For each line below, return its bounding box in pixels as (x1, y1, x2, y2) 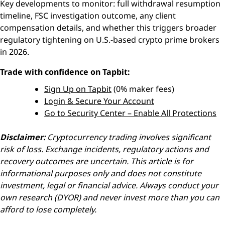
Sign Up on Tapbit (44, 83, 111, 94)
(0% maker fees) (111, 83, 174, 94)
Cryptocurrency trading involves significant (45, 131, 211, 143)
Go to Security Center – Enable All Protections (44, 107, 216, 119)
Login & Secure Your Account (44, 95, 154, 106)
